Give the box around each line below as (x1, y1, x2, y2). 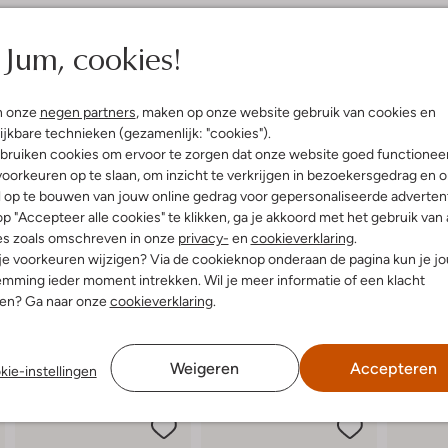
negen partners (39, 103, 136, 120)
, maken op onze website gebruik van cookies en (135, 103, 436, 120)
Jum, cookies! (3, 34, 181, 80)
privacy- (177, 229, 229, 246)
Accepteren (349, 358, 437, 378)
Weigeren (170, 358, 240, 378)
